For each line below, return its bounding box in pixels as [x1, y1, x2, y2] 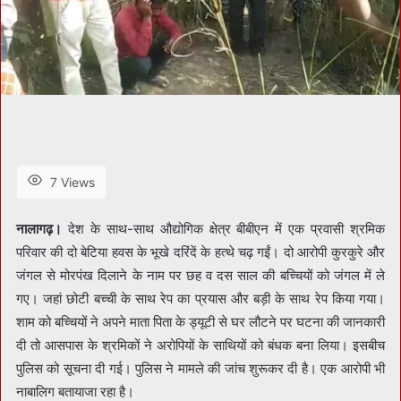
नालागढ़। [16, 219, 62, 237]
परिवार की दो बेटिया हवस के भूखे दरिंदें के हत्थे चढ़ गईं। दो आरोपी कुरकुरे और [16, 243, 385, 260]
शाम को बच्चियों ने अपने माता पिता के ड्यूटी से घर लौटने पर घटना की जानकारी [16, 312, 385, 330]
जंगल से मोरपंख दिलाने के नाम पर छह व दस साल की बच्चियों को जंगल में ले [16, 266, 385, 284]
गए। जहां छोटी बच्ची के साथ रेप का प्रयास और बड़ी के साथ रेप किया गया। [16, 289, 385, 307]
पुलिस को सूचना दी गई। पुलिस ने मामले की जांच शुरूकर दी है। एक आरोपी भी [16, 359, 385, 377]
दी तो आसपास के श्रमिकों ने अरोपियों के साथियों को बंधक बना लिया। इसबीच [16, 336, 385, 354]
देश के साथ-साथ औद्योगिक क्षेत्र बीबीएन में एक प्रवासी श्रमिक [62, 219, 385, 237]
